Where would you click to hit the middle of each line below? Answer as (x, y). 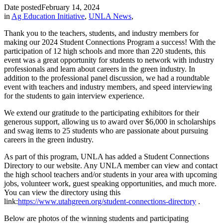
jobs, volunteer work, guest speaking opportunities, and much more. (110, 183)
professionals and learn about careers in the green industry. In (100, 69)
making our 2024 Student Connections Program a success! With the (110, 42)
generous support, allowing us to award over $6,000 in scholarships (110, 121)
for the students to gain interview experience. (74, 96)
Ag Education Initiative (48, 16)
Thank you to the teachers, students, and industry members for (101, 33)
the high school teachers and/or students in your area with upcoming (111, 174)
